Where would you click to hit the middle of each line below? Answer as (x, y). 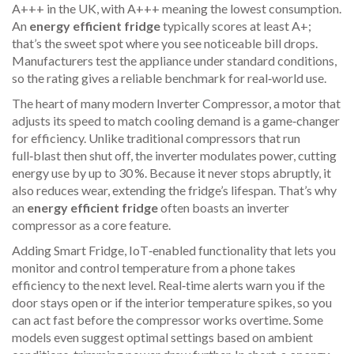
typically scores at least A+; (236, 26)
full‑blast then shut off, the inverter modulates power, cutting (174, 155)
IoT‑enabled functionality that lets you (232, 250)
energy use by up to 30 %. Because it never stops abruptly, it (171, 173)
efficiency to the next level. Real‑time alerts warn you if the (168, 285)
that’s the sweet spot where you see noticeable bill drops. (165, 43)
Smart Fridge (89, 250)
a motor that (307, 103)
